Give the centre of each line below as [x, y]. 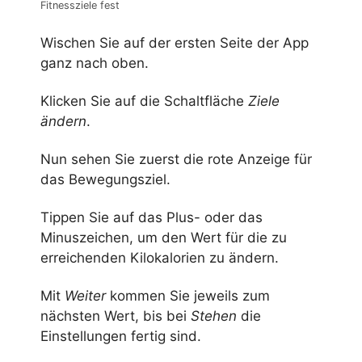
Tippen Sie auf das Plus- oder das [152, 218]
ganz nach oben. [95, 63]
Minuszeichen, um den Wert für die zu [164, 238]
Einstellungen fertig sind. [121, 337]
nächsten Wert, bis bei [116, 316]
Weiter [85, 296]
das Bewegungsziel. [105, 180]
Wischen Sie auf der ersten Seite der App [175, 43]
